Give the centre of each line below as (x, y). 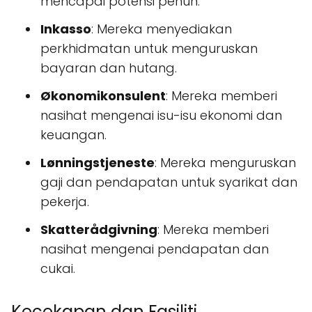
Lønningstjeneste (97, 163)
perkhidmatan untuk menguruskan (149, 49)
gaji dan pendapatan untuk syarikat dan (169, 182)
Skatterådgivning (99, 230)
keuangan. (73, 135)
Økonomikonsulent (103, 96)
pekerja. (65, 202)
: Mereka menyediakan (162, 29)
